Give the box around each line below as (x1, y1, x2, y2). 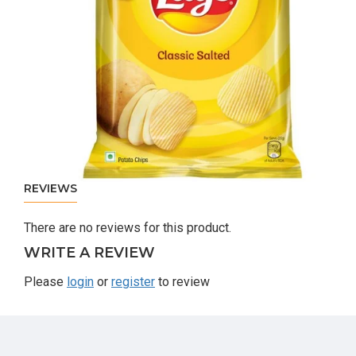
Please (24, 274, 67, 289)
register (111, 274, 155, 289)
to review (155, 274, 210, 289)
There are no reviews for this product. (24, 220, 231, 235)
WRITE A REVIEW (24, 244, 155, 261)
